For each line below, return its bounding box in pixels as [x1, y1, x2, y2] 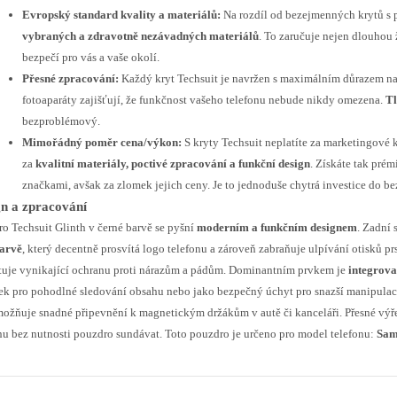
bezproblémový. [22, 114, 100, 128]
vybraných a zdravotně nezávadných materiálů [22, 29, 259, 43]
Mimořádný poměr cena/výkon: [22, 136, 182, 149]
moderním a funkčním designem [197, 221, 357, 234]
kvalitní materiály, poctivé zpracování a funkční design [35, 157, 310, 170]
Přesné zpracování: [22, 72, 119, 85]
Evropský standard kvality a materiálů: [22, 8, 221, 21]
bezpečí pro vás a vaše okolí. [22, 51, 160, 64]
